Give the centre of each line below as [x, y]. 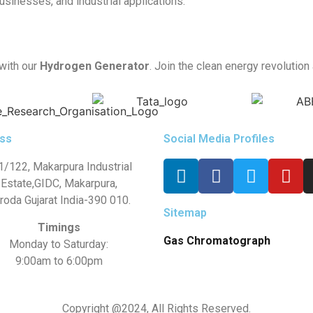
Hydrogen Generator [95, 66]
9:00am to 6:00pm [59, 261]
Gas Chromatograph [217, 241]
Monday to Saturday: [59, 244]
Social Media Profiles [219, 139]
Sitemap [185, 213]
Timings [59, 227]
